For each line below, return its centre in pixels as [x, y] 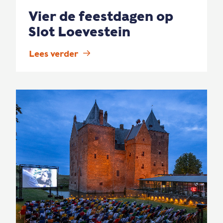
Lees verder [54, 54]
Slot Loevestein [79, 32]
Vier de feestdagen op [101, 16]
